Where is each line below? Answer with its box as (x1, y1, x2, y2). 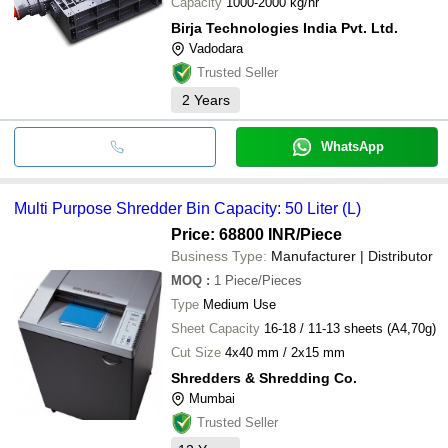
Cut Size (171, 344, 221, 360)
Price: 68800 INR (171, 225, 296, 243)
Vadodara (189, 40, 243, 56)
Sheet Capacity (171, 320, 260, 336)
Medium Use (203, 296, 276, 312)
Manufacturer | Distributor (271, 247, 433, 264)
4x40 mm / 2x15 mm (225, 344, 345, 360)
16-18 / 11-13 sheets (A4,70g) (264, 320, 436, 336)
